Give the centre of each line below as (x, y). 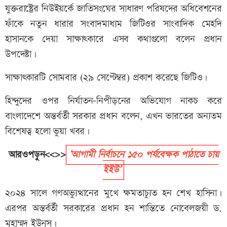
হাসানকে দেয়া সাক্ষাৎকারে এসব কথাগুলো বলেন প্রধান (113, 40)
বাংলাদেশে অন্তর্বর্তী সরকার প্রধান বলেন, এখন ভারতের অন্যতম (113, 117)
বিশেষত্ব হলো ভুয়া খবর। (48, 132)
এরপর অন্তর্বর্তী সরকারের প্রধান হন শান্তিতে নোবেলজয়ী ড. (113, 209)
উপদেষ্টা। (21, 55)
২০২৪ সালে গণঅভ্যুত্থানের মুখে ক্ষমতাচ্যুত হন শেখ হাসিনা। (113, 194)
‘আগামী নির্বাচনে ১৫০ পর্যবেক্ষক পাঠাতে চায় (144, 155)
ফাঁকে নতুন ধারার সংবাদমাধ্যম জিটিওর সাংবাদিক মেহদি (113, 24)
